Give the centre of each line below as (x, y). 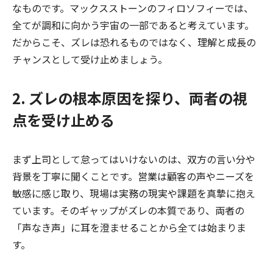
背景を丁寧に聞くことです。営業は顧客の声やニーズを (133, 176)
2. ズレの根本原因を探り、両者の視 (130, 98)
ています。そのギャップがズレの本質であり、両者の (128, 211)
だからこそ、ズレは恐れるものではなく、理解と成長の (134, 42)
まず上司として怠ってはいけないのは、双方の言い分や (134, 159)
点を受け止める (63, 120)
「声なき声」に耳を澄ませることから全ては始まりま (129, 228)
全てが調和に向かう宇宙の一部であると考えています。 (133, 25)
